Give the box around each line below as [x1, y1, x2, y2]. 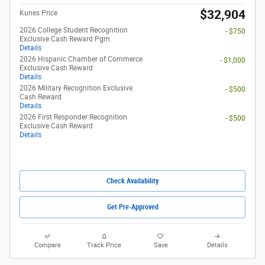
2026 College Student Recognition [20, 26, 128, 35]
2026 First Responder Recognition [20, 113, 127, 122]
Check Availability [106, 176, 159, 185]
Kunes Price [20, 9, 57, 18]
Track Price [87, 241, 122, 249]
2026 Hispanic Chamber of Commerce [20, 55, 143, 64]
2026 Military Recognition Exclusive [20, 84, 132, 93]
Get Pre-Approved [106, 203, 159, 212]
